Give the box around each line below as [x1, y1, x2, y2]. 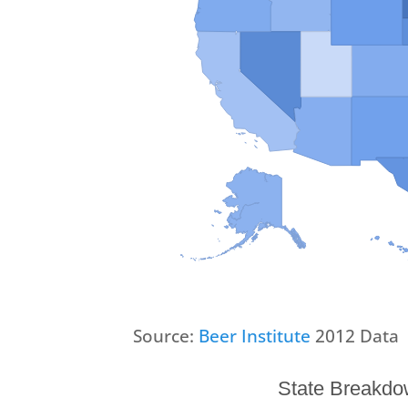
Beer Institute [198, 323, 315, 348]
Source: [132, 323, 199, 348]
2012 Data [314, 323, 399, 348]
